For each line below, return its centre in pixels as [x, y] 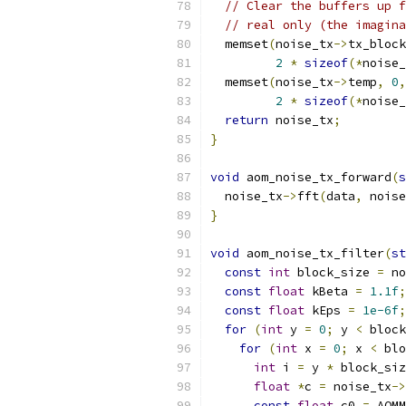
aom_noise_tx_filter [312, 253]
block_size [333, 272]
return [246, 120]
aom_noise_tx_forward [315, 177]
